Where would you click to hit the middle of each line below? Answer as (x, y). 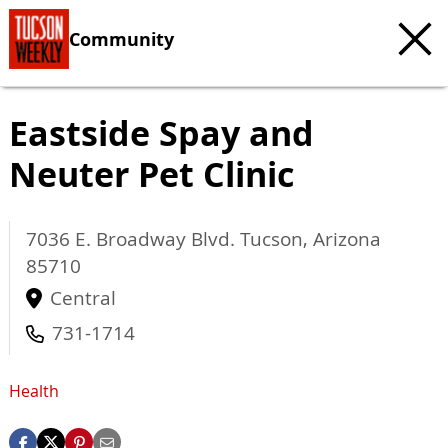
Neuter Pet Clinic (151, 174)
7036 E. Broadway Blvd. (133, 239)
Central (83, 298)
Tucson (271, 239)
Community (121, 38)
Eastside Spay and (161, 133)
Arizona (347, 239)
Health (34, 391)
